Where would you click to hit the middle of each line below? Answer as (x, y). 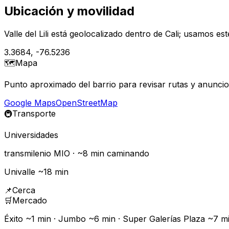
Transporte (34, 113)
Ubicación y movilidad (69, 11)
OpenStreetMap (87, 102)
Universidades (31, 135)
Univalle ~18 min (36, 171)
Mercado (30, 200)
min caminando (120, 153)
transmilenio (28, 153)
